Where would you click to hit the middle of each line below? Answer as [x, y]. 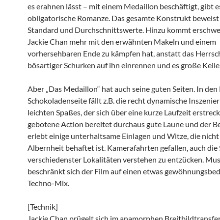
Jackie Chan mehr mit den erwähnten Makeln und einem [122, 41]
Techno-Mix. [48, 183]
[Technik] [43, 206]
